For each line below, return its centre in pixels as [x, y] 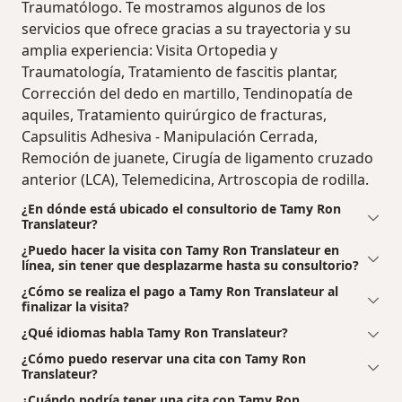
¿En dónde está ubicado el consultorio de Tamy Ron [181, 209]
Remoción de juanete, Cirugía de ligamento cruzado [197, 158]
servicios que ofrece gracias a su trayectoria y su [186, 29]
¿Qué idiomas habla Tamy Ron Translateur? [155, 333]
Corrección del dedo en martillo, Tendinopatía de [187, 94]
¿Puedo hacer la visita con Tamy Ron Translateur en [180, 250]
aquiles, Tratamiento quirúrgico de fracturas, [174, 115]
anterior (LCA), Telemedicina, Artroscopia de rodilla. [195, 180]
